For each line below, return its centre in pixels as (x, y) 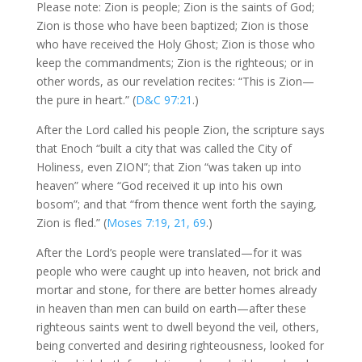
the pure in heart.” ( (86, 100)
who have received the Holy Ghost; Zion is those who (175, 44)
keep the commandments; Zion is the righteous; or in (175, 63)
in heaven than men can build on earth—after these (171, 308)
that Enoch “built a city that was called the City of (164, 148)
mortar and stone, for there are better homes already (176, 290)
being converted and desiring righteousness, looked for (180, 345)
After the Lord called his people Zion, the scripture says (180, 130)
